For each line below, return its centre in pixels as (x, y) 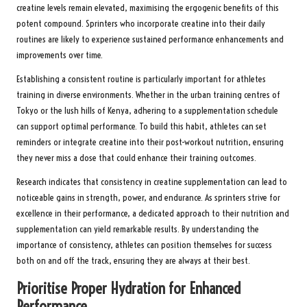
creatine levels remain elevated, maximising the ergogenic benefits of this (148, 8)
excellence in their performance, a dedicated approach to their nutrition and (153, 214)
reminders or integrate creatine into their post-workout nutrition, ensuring (150, 143)
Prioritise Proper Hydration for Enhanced (128, 289)
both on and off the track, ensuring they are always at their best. (133, 261)
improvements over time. (60, 56)
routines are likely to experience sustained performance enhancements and (150, 40)
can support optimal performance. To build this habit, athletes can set (142, 127)
